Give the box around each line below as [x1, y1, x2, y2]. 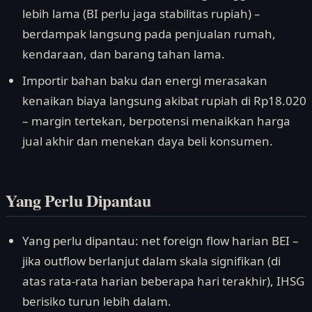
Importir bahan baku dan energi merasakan [22, 72, 267, 88]
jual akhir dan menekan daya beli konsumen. [22, 132, 273, 149]
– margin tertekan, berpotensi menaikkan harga [22, 112, 290, 129]
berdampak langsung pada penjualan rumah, [22, 26, 276, 42]
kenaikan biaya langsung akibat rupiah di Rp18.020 [22, 92, 306, 109]
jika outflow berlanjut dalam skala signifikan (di [22, 252, 281, 269]
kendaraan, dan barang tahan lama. [22, 46, 225, 63]
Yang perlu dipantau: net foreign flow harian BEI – [22, 232, 299, 249]
